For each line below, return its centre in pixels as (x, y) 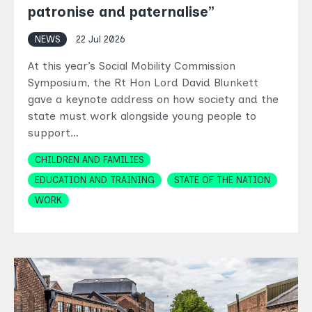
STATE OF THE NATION (222, 180)
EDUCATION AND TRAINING (95, 180)
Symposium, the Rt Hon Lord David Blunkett (143, 83)
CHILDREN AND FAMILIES (89, 160)
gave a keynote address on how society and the (153, 100)
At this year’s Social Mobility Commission (132, 66)
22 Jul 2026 (101, 39)
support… (53, 133)
